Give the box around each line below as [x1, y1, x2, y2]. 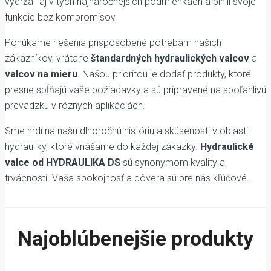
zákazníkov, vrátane [5, 53, 91, 65]
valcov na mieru [5, 68, 77, 80]
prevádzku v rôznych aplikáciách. [5, 100, 145, 112]
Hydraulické [200, 141, 254, 153]
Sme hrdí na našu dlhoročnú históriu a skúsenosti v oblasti [5, 125, 248, 137]
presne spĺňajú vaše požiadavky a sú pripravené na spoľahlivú [5, 84, 266, 96]
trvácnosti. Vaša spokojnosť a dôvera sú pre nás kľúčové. [5, 172, 249, 184]
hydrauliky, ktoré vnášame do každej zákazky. [5, 141, 200, 153]
